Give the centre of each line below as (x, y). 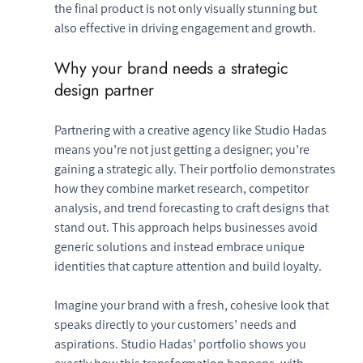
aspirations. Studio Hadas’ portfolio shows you (181, 344)
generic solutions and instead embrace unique (180, 246)
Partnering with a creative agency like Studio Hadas (191, 130)
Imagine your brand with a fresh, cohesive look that (192, 305)
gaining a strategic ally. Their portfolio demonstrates (196, 169)
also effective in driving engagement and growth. (185, 28)
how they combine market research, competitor (182, 188)
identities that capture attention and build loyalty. (188, 266)
